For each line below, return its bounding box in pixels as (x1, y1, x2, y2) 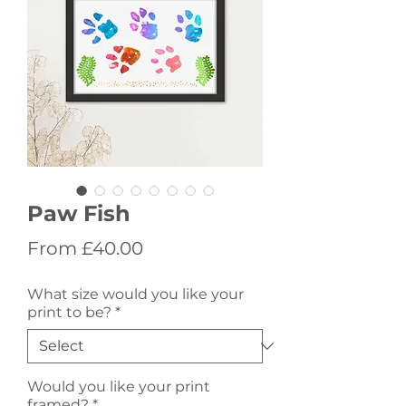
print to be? (27, 303, 111, 321)
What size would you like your (27, 285, 244, 303)
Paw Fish (27, 199, 130, 227)
